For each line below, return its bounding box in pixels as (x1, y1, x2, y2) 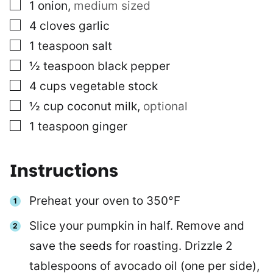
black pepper (97, 59, 170, 74)
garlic (79, 19, 110, 34)
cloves (40, 19, 76, 34)
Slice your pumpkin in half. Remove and (29, 219, 244, 233)
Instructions (10, 159, 122, 183)
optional (143, 99, 188, 114)
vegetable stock (69, 79, 158, 94)
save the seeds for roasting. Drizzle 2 (29, 239, 233, 253)
